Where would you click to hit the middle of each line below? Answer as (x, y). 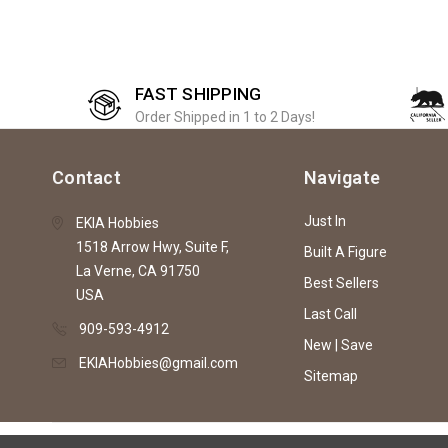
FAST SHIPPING (198, 93)
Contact (86, 177)
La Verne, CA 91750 (138, 270)
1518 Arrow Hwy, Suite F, (152, 246)
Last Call (330, 313)
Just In (325, 220)
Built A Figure (345, 251)
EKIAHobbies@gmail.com (158, 362)
